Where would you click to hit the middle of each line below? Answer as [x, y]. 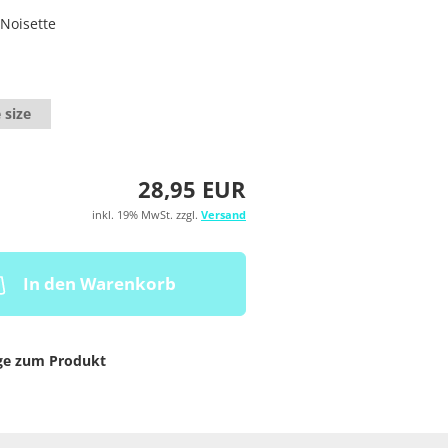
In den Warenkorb [99, 283]
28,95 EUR [191, 189]
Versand [223, 214]
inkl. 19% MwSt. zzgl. [146, 214]
